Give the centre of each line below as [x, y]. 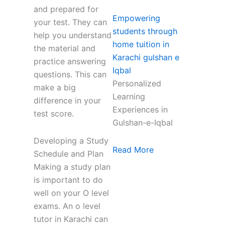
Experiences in [140, 110]
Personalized [137, 84]
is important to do [68, 180]
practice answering [70, 62]
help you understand [72, 35]
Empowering [136, 18]
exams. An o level [67, 206]
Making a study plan [72, 167]
